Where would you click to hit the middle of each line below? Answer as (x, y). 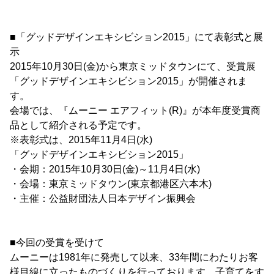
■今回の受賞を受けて (57, 243)
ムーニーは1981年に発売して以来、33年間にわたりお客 (134, 257)
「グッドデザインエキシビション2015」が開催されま (128, 81)
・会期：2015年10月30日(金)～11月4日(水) (105, 169)
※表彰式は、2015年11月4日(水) (81, 140)
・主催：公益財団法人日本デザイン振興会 (103, 198)
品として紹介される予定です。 (78, 125)
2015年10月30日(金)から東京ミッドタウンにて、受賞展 (133, 66)
